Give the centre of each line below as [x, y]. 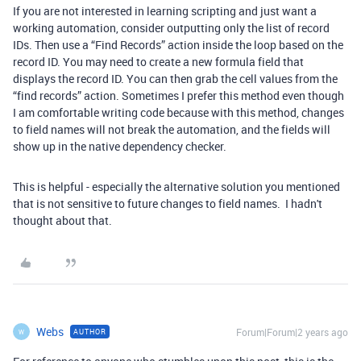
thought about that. [62, 220]
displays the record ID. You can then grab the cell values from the [175, 79]
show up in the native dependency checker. [121, 146]
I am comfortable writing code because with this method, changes [178, 112]
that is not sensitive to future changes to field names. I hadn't [168, 203]
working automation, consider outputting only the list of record [171, 28]
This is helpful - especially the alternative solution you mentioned [176, 187]
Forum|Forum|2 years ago [292, 332]
